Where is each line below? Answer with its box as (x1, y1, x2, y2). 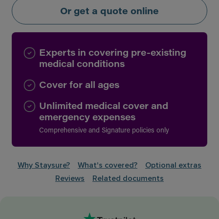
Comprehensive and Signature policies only (39, 125, 169, 135)
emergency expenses (39, 111, 135, 123)
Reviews (55, 174, 85, 184)
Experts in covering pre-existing (39, 46, 186, 59)
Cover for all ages (39, 79, 119, 91)
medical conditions (39, 58, 125, 70)
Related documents (92, 174, 164, 184)
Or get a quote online (60, 4, 159, 17)
